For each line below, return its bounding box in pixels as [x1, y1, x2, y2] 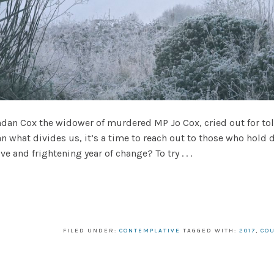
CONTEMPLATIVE [119, 226, 180, 234]
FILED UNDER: [63, 226, 119, 234]
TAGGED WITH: [183, 226, 239, 234]
